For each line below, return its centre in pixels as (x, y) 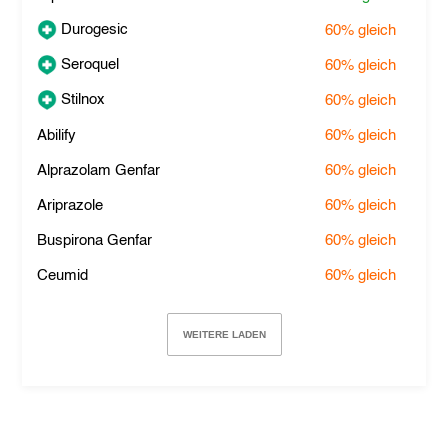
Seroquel (88, 64)
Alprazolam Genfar (99, 170)
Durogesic (93, 29)
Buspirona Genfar (95, 240)
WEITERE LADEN (224, 334)
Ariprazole (70, 205)
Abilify (57, 135)
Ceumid (63, 275)
